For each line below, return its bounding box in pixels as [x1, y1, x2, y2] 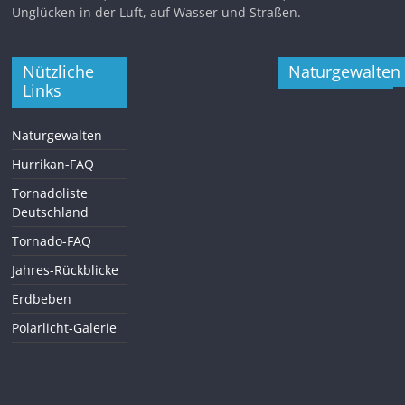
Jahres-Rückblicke [12, 260, 119, 278]
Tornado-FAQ [12, 231, 92, 250]
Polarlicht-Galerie [12, 318, 118, 336]
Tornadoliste [12, 184, 89, 202]
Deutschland [12, 202, 89, 221]
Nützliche [23, 60, 95, 82]
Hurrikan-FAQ [12, 155, 95, 173]
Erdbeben [12, 289, 72, 307]
